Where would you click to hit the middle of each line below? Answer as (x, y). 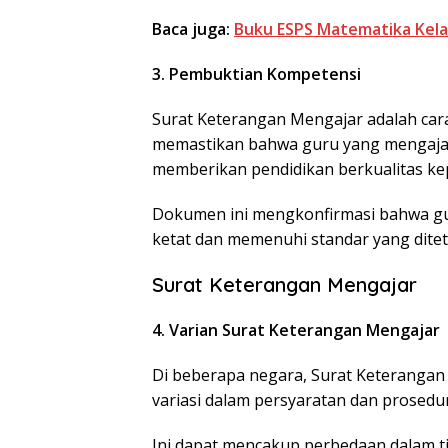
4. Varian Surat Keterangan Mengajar (296, 330)
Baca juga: (193, 29)
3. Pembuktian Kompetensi (256, 74)
